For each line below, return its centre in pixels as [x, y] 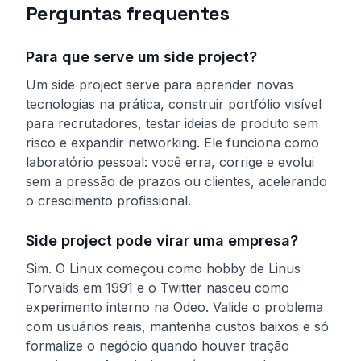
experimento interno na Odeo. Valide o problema [174, 307]
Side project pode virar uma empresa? [162, 241]
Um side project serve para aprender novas [160, 85]
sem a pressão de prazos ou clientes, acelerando [176, 181]
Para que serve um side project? [141, 57]
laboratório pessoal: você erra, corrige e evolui [170, 162]
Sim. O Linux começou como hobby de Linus [163, 268]
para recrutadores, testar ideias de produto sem [172, 123]
